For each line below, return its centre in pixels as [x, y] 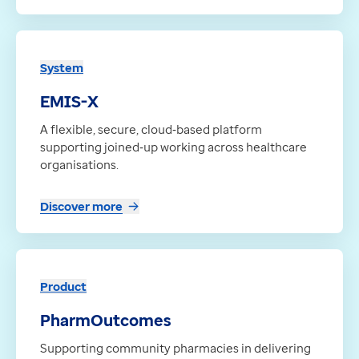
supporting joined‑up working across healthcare [173, 147]
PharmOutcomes [106, 321]
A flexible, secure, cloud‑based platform [151, 129]
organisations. [79, 165]
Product [63, 286]
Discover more [81, 206]
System [62, 68]
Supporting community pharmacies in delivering [175, 348]
